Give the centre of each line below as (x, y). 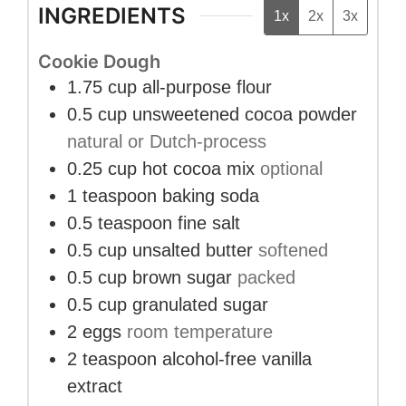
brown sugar (182, 278)
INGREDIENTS (112, 16)
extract (95, 387)
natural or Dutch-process (167, 142)
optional (291, 169)
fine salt (209, 223)
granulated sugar (200, 305)
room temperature (200, 332)
